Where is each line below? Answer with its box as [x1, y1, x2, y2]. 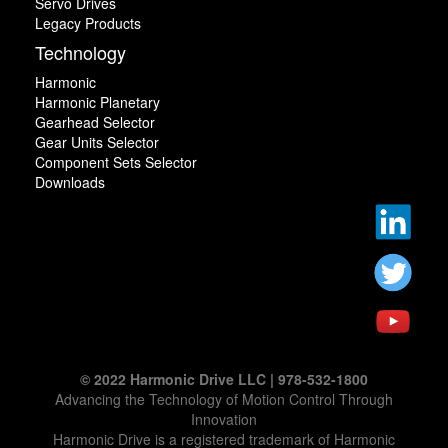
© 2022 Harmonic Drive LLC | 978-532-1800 [80, 369, 368, 390]
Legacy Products [35, 13, 141, 33]
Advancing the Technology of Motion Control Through [55, 389, 393, 410]
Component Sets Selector [35, 152, 197, 172]
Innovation [191, 409, 257, 430]
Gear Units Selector [35, 132, 159, 152]
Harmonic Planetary [35, 92, 160, 112]
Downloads [35, 172, 105, 192]
